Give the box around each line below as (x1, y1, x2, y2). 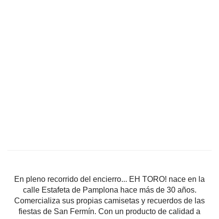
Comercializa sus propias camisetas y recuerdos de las (14, 197, 205, 205)
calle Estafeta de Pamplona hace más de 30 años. (22, 186, 197, 194)
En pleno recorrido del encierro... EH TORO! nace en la (14, 175, 205, 183)
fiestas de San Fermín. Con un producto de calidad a (19, 207, 200, 216)
